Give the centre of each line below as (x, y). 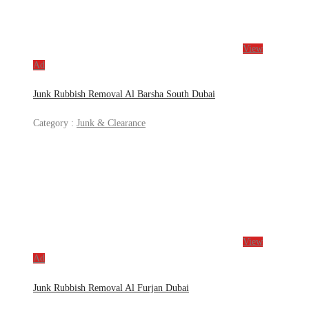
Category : (55, 123)
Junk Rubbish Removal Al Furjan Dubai (111, 288)
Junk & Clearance (111, 123)
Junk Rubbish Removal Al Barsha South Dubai (124, 94)
